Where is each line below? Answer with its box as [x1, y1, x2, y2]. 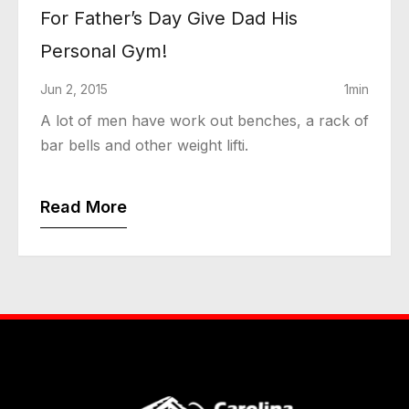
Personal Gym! [40, 39, 167, 62]
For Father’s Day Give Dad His [40, 6, 298, 29]
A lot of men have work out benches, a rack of [40, 110, 369, 130]
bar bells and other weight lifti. [40, 135, 248, 154]
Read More [40, 196, 127, 216]
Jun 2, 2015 [40, 80, 108, 97]
